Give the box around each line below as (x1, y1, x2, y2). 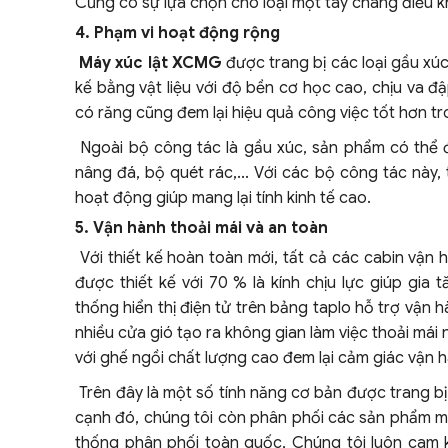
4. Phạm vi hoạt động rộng (75, 23, 280, 43)
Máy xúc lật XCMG (79, 53, 222, 73)
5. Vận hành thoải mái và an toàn (75, 218, 328, 238)
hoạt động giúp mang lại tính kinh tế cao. (75, 188, 371, 208)
